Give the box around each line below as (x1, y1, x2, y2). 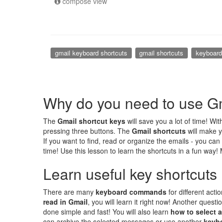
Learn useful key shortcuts (43, 163, 217, 184)
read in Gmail (43, 196, 88, 207)
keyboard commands (96, 186, 166, 197)
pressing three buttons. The (43, 125, 132, 136)
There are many (43, 186, 96, 197)
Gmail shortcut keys (57, 115, 125, 126)
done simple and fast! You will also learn (43, 206, 170, 217)
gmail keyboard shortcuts (55, 48, 127, 57)
